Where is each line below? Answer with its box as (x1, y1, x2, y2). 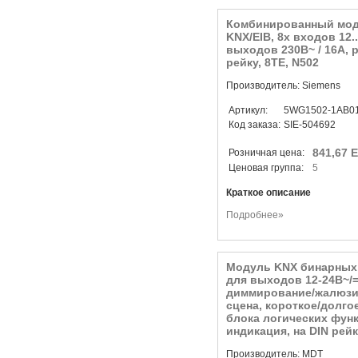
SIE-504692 (284, 119, 336, 130)
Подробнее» (226, 209, 284, 221)
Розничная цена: (229, 147, 309, 158)
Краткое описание (226, 187, 311, 198)
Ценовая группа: (229, 162, 306, 173)
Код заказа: (229, 119, 280, 130)
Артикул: (229, 105, 268, 116)
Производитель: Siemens (226, 80, 340, 91)
